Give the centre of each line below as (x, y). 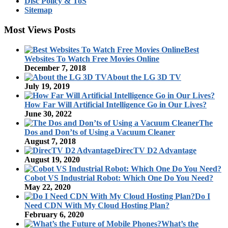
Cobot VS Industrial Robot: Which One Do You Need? (119, 178)
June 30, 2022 (48, 113)
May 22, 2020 (48, 187)
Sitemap (38, 10)
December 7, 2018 (55, 68)
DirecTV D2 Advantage (155, 150)
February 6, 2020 (54, 214)
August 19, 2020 (52, 159)
